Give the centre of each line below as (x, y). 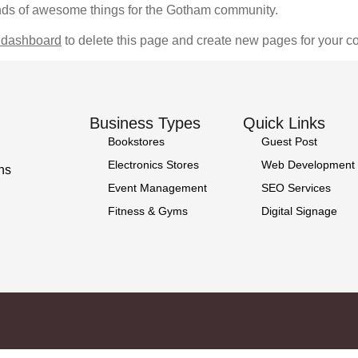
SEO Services (296, 188)
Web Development (308, 165)
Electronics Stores (153, 165)
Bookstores (136, 142)
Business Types (145, 123)
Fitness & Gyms (147, 211)
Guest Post (289, 142)
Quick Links (284, 123)
